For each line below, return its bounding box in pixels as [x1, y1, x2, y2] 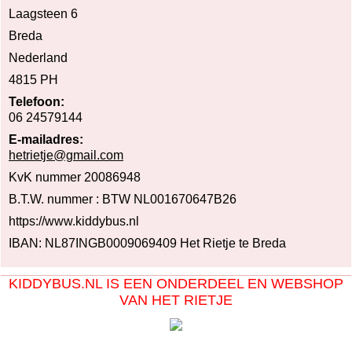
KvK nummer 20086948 [9, 170, 141, 184]
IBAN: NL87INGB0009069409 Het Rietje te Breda [9, 236, 286, 250]
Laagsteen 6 [9, 6, 78, 20]
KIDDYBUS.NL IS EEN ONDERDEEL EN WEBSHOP [9, 276, 343, 291]
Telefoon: [9, 94, 64, 108]
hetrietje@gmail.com [9, 148, 123, 162]
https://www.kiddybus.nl [9, 214, 139, 228]
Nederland [9, 50, 68, 64]
